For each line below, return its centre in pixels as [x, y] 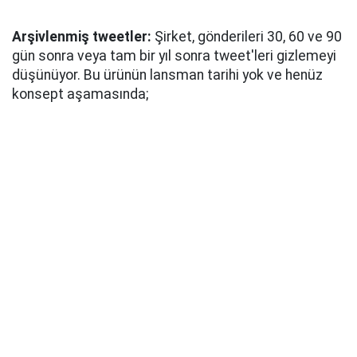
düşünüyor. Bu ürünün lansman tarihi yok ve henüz [167, 75]
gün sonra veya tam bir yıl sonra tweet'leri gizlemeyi [174, 56]
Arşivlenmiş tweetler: [82, 37]
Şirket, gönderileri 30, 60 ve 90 [247, 37]
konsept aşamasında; [80, 94]
